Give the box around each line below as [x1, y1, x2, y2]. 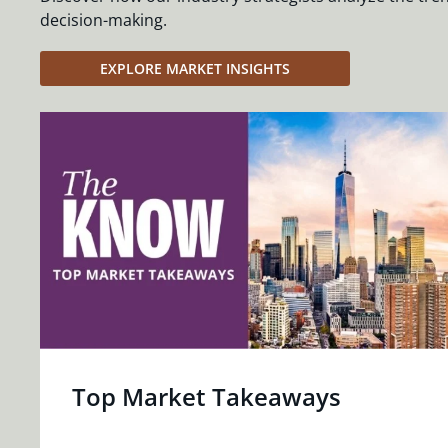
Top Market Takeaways [72, 380, 341, 414]
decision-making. [40, 8, 167, 31]
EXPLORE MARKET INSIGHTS [100, 58, 290, 78]
